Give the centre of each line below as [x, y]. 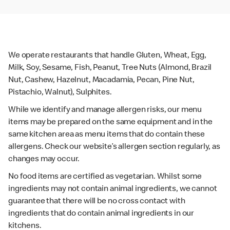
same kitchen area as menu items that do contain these [107, 135]
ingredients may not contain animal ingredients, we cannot [113, 189]
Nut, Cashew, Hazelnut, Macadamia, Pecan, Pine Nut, [101, 80]
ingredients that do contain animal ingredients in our [101, 214]
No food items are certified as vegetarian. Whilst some [105, 177]
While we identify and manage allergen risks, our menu [105, 110]
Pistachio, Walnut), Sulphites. [60, 93]
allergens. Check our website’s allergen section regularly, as [114, 147]
